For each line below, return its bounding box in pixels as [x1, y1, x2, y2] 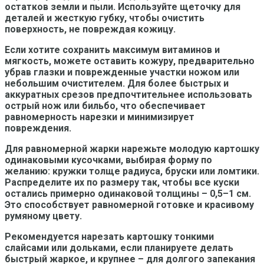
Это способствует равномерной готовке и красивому [5, 199, 254, 210]
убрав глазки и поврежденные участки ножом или [5, 66, 239, 78]
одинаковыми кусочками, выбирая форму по [5, 154, 212, 166]
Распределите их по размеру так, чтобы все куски [5, 176, 239, 188]
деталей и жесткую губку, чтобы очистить [5, 12, 204, 24]
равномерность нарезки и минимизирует [5, 111, 194, 123]
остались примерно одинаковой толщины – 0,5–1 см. [5, 187, 251, 199]
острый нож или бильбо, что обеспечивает [5, 100, 206, 111]
